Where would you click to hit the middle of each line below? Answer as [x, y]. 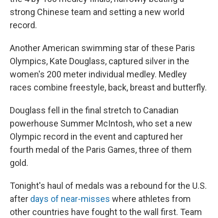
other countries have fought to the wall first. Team [106, 212]
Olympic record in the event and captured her [96, 136]
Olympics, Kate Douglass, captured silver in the [100, 61]
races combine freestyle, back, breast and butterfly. [108, 87]
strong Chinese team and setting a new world [97, 12]
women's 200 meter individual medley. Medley [98, 74]
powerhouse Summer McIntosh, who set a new [101, 123]
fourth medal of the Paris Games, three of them [101, 150]
